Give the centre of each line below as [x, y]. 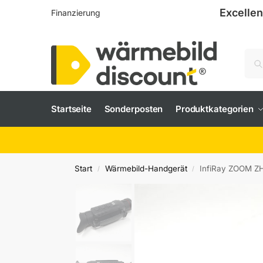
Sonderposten [134, 109]
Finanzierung [76, 13]
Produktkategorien [215, 109]
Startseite [71, 109]
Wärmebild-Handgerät [146, 168]
